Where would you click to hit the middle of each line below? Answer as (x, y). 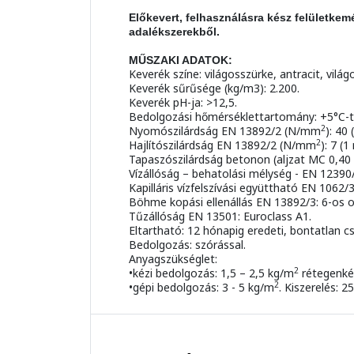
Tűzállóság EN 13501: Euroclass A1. (220, 217)
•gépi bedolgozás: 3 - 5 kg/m (201, 288)
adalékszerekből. (174, 32)
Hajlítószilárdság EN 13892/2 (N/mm (222, 145)
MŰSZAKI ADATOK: (181, 60)
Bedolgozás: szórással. (187, 245)
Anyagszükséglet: (173, 259)
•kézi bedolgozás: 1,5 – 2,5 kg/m (211, 273)
